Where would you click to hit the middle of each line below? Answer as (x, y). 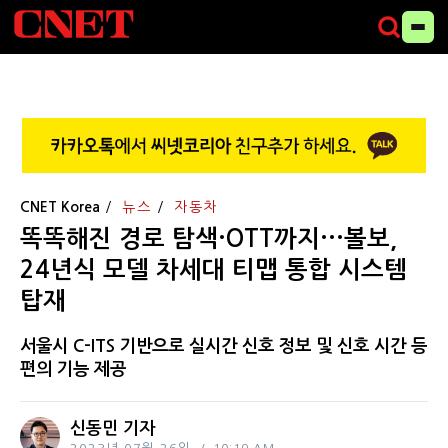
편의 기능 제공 (73, 368)
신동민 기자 (112, 428)
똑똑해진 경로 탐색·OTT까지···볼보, (208, 238)
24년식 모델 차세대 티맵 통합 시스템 (213, 269)
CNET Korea (60, 206)
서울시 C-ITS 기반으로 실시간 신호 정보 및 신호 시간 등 (223, 345)
